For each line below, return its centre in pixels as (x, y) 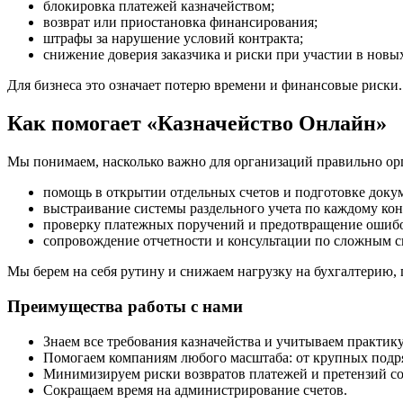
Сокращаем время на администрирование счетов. (195, 390)
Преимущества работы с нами (125, 306)
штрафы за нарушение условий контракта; (173, 39)
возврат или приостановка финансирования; (180, 22)
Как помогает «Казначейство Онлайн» (197, 124)
